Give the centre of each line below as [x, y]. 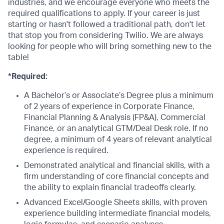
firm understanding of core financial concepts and [116, 176]
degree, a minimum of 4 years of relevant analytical [118, 139]
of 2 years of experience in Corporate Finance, [109, 106]
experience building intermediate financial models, [117, 213]
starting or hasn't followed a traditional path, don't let [107, 24]
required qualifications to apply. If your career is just [104, 13]
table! [18, 57]
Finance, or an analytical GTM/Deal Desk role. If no [116, 128]
